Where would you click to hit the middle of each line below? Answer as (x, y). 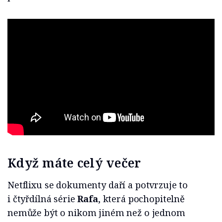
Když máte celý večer (74, 163)
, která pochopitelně (141, 199)
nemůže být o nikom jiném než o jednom (96, 213)
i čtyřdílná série (43, 199)
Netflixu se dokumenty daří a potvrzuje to (98, 185)
